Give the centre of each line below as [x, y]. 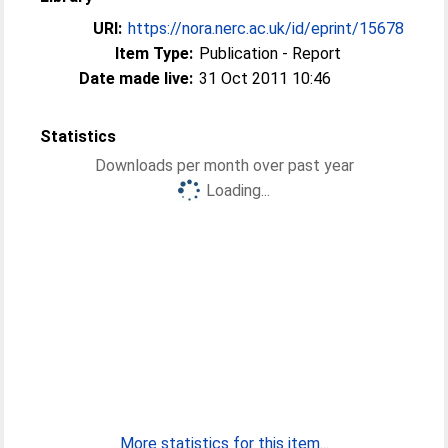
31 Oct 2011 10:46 [265, 78]
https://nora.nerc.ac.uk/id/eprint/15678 [266, 28]
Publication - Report [270, 53]
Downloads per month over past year [224, 165]
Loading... [238, 190]
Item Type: [154, 53]
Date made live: [136, 78]
